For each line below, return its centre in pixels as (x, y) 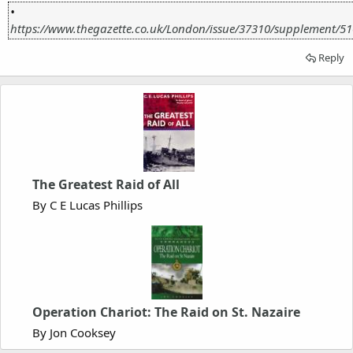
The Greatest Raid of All (106, 184)
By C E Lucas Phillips (87, 204)
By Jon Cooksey (74, 332)
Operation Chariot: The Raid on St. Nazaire (166, 312)
